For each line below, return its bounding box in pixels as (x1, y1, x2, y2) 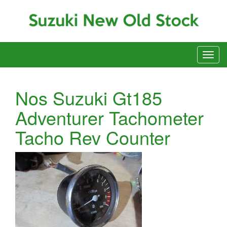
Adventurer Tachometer (15, 104, 204, 131)
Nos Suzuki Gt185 (15, 85, 162, 111)
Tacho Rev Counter (15, 124, 170, 150)
